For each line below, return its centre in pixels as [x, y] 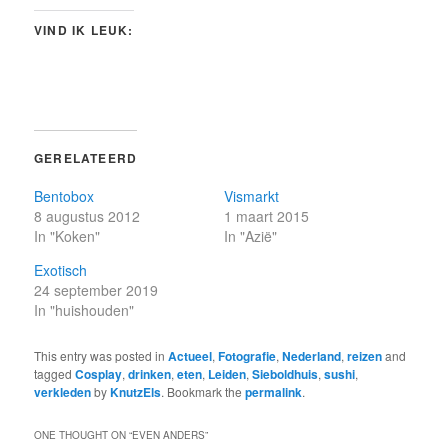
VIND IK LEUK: [84, 29]
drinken [150, 373]
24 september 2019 [96, 289]
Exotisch [61, 269]
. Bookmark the [203, 391]
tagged [55, 373]
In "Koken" [67, 235]
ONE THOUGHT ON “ [83, 434]
